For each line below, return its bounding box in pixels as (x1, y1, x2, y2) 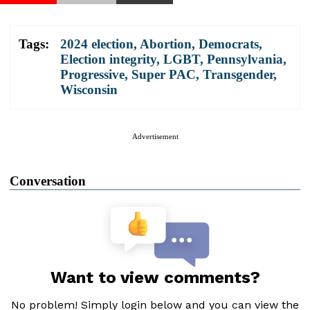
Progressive (60, 66, 125, 82)
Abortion (140, 36, 192, 51)
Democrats (199, 36, 259, 51)
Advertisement (131, 131, 179, 140)
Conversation (10, 173, 86, 188)
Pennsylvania (207, 51, 283, 66)
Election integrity (60, 51, 156, 66)
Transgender (203, 66, 273, 82)
